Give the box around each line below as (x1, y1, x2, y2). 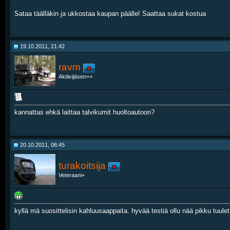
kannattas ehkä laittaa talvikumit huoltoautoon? (14, 108, 155, 117)
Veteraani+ (59, 172, 85, 179)
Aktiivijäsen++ (59, 73, 92, 80)
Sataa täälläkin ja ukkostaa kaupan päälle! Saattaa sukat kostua (14, 10, 206, 18)
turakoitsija (59, 160, 106, 171)
